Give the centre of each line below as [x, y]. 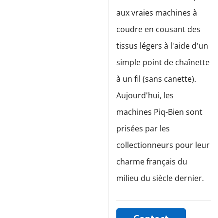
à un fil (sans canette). [156, 79]
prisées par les [143, 128]
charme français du [152, 162]
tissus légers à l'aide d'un [162, 46]
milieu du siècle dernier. [160, 178]
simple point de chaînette [163, 62]
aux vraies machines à [157, 13]
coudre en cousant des [158, 29]
